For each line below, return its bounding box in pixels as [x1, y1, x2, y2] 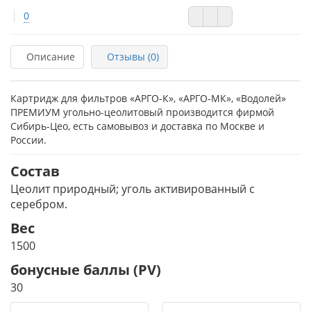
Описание [26, 50, 75, 63]
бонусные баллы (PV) [10, 260, 161, 279]
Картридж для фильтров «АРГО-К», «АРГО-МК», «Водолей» [10, 92, 286, 105]
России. [10, 133, 47, 146]
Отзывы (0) [107, 50, 159, 63]
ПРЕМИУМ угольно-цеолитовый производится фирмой [10, 106, 274, 119]
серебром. [10, 196, 67, 212]
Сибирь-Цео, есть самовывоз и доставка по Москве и [10, 119, 264, 133]
